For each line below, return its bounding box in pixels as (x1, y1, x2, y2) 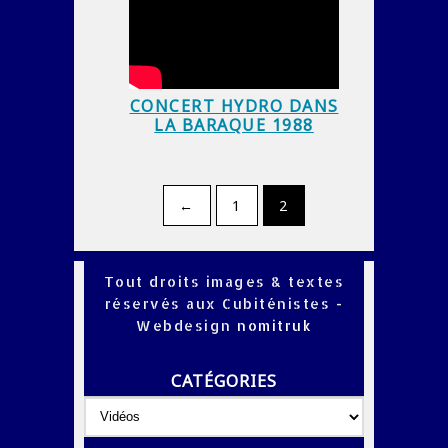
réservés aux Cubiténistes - (104, 294, 344, 312)
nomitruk (231, 316, 312, 334)
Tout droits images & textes (103, 272, 345, 290)
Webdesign (136, 316, 232, 334)
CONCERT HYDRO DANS (129, 94, 339, 117)
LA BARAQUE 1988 (154, 113, 314, 136)
